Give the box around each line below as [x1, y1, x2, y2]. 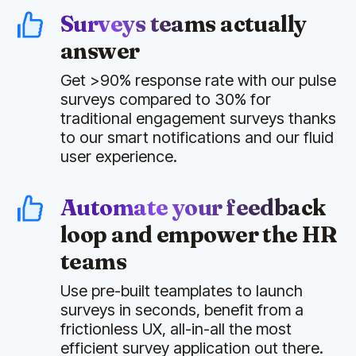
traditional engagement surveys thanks [60, 108, 336, 128]
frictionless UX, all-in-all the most [60, 319, 292, 339]
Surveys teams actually [60, 10, 307, 37]
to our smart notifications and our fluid [60, 127, 334, 147]
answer [60, 37, 140, 64]
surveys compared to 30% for [60, 89, 271, 109]
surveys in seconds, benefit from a [60, 300, 304, 319]
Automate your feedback [60, 193, 326, 221]
